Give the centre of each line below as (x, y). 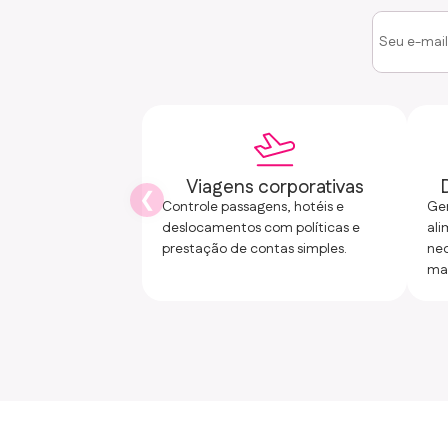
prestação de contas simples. (254, 249)
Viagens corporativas (274, 188)
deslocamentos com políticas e (261, 228)
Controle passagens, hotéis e (253, 207)
